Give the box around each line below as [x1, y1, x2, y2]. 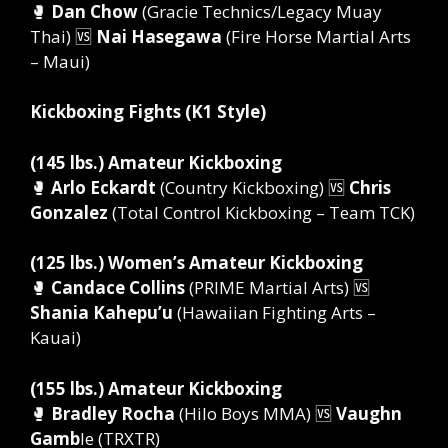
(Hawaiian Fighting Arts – [173, 301, 376, 325]
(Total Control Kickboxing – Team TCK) [108, 200, 415, 224]
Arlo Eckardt [51, 175, 156, 199]
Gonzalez [30, 200, 108, 224]
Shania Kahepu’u [30, 301, 173, 325]
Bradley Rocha [51, 401, 175, 425]
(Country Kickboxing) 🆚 [156, 175, 349, 199]
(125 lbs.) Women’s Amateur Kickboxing [30, 251, 363, 275]
